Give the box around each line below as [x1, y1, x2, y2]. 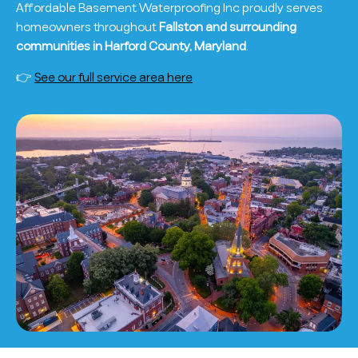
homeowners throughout [16, 18, 159, 37]
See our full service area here [34, 68, 193, 86]
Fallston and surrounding [159, 18, 296, 37]
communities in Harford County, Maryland [16, 38, 246, 56]
